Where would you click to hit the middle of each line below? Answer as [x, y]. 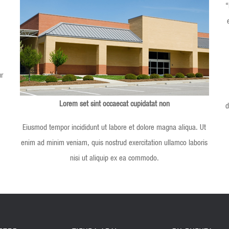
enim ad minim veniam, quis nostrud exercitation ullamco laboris [114, 142]
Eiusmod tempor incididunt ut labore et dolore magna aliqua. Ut [114, 127]
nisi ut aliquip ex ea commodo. [114, 157]
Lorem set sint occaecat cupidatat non [114, 103]
